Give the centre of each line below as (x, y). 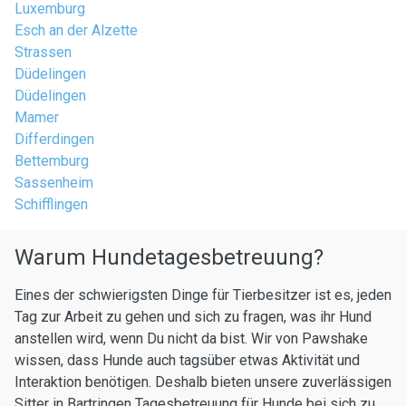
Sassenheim (54, 183)
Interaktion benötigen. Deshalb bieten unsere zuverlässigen (203, 382)
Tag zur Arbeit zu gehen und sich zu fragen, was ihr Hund (193, 317)
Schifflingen (51, 204)
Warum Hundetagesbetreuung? (169, 257)
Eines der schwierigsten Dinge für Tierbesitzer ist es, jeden (203, 295)
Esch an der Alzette (76, 30)
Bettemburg (52, 161)
